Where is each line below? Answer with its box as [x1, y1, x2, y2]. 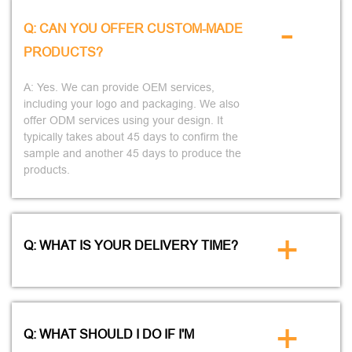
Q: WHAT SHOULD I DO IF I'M [24, 327, 194, 341]
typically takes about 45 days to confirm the [24, 130, 238, 143]
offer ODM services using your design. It [24, 114, 223, 126]
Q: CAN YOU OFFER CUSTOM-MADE [24, 21, 243, 35]
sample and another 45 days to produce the [24, 147, 241, 159]
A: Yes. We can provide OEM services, [24, 81, 214, 93]
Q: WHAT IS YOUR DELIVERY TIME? [24, 238, 238, 252]
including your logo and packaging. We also [24, 97, 240, 110]
